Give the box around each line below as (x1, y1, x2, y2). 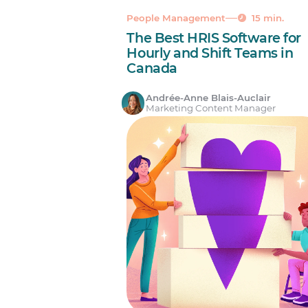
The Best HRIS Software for (126, 30, 301, 47)
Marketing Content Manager (146, 102, 276, 114)
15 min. (251, 12, 284, 23)
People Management (126, 12, 226, 23)
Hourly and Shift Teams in (126, 45, 294, 62)
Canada (126, 60, 177, 77)
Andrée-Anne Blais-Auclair (146, 92, 272, 104)
